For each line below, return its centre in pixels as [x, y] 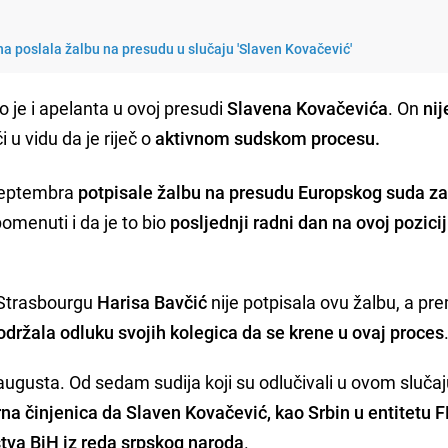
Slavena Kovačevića [308, 107]
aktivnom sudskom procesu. [270, 137]
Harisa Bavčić [152, 301]
